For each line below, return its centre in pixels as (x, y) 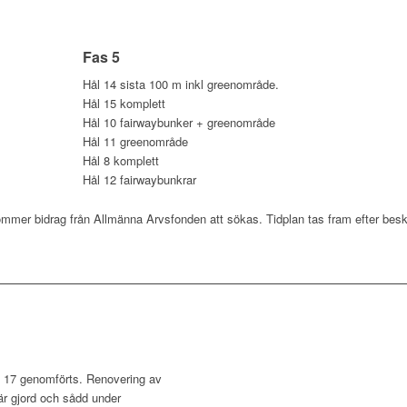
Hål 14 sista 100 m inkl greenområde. (181, 84)
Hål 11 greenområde (135, 141)
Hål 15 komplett (124, 103)
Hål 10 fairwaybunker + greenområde (179, 122)
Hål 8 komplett (121, 160)
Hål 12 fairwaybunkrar (139, 179)
